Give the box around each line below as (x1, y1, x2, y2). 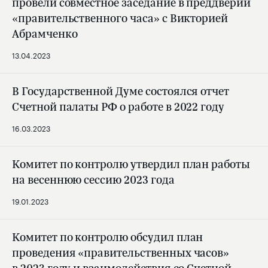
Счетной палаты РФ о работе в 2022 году (12, 99, 225, 115)
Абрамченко (12, 26, 78, 42)
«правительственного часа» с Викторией (12, 10, 229, 26)
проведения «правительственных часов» (12, 245, 230, 261)
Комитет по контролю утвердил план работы (12, 156, 251, 172)
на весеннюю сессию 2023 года (12, 172, 175, 188)
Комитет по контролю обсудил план (12, 229, 203, 245)
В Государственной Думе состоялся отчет (12, 83, 230, 99)
